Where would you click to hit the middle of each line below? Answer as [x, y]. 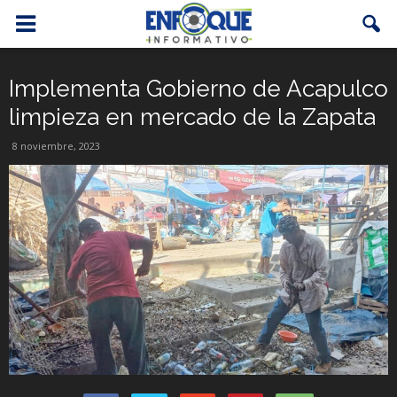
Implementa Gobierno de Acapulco [198, 89]
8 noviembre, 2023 [56, 146]
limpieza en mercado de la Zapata [192, 117]
